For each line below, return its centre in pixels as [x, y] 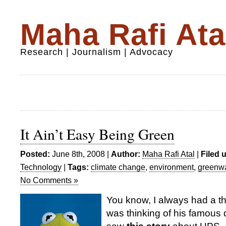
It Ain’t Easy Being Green [97, 134]
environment [172, 167]
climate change [118, 167]
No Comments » [49, 180]
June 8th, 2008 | [80, 154]
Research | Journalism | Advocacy [97, 52]
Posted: [35, 154]
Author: [126, 154]
